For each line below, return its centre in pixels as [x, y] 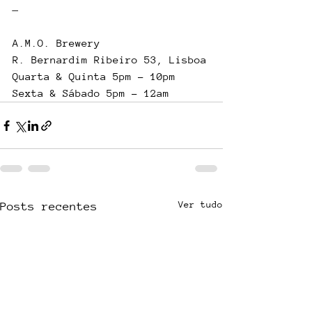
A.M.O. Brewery [56, 43]
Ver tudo [201, 204]
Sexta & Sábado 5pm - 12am [91, 93]
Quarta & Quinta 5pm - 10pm [94, 76]
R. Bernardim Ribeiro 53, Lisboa [110, 60]
